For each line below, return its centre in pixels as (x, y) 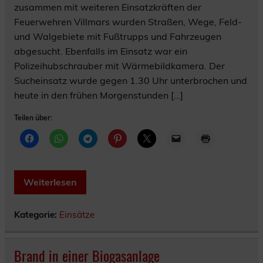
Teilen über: (33, 118)
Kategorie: (37, 215)
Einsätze (77, 215)
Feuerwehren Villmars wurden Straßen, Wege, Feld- (128, 22)
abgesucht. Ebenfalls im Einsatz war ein (101, 51)
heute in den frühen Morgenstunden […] (99, 95)
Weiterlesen (50, 182)
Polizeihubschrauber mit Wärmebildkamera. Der (119, 66)
